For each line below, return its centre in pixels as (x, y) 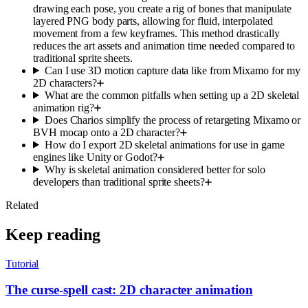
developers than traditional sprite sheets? (119, 181)
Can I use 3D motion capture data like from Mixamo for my (172, 70)
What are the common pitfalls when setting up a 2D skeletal (172, 95)
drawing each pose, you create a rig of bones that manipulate (163, 8)
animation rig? (64, 107)
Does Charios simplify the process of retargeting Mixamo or (173, 120)
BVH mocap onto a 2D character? (107, 132)
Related (22, 205)
